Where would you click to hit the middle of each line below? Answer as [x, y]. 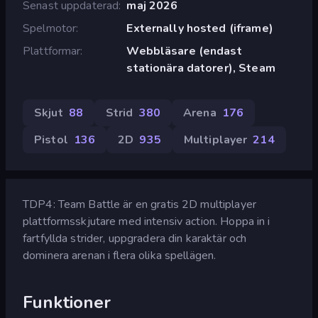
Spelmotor [50, 28]
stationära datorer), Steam [201, 68]
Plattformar [52, 51]
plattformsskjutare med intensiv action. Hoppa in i [147, 221]
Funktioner [67, 302]
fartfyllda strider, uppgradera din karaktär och [135, 238]
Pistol [51, 139]
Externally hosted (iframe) [200, 28]
